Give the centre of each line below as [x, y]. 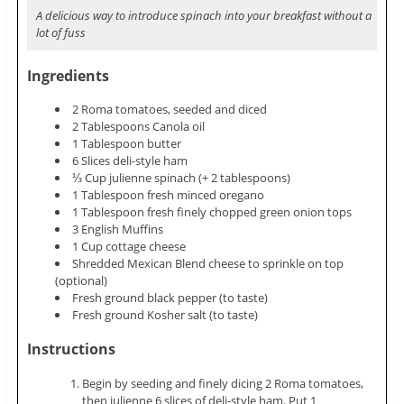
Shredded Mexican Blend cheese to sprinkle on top [208, 264]
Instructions [71, 349]
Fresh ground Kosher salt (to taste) [165, 315]
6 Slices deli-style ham [130, 161]
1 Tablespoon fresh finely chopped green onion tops [212, 212]
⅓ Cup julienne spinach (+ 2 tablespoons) [182, 178]
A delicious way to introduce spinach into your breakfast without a [203, 15]
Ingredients [68, 75]
